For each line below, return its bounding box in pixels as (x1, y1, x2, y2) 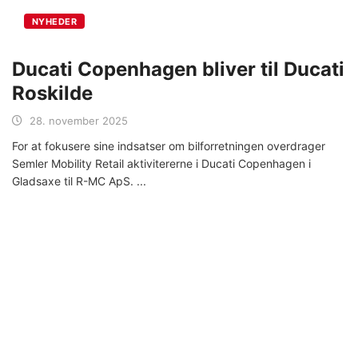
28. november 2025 (30, 114, 128, 128)
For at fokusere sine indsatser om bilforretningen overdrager (12, 139, 325, 153)
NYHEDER (32, 16, 78, 28)
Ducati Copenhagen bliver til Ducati (12, 58, 344, 82)
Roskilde (12, 82, 93, 105)
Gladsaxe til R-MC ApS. (12, 174, 137, 189)
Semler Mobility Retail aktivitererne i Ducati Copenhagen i (12, 157, 311, 171)
